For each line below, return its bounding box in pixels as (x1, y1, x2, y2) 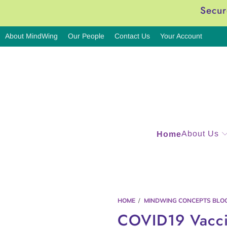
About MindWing (5, 32, 58, 40)
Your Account (160, 32, 202, 40)
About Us (181, 129, 219, 138)
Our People (68, 32, 104, 40)
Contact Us (115, 32, 150, 40)
